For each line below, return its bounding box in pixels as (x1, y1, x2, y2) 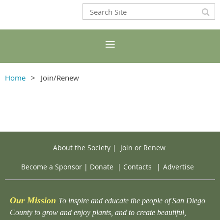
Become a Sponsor (21, 162, 82, 172)
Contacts (123, 162, 152, 172)
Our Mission (10, 195, 56, 206)
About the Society (53, 143, 110, 152)
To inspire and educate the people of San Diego (58, 196, 205, 205)
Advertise (163, 162, 194, 172)
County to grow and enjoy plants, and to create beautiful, (10, 208, 186, 217)
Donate (90, 162, 113, 172)
